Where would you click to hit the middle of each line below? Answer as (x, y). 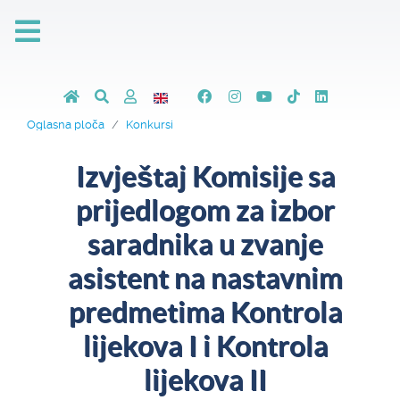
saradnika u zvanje (205, 244)
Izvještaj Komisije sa (205, 176)
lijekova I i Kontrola (205, 346)
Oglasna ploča (66, 125)
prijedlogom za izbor (205, 210)
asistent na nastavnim (205, 278)
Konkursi (150, 125)
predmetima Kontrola (205, 312)
